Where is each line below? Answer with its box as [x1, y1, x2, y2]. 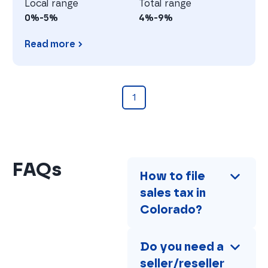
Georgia [12, 66, 50, 78]
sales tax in [140, 185, 208, 200]
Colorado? [140, 202, 202, 217]
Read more [25, 39, 76, 49]
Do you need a [140, 239, 226, 254]
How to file [140, 169, 208, 184]
